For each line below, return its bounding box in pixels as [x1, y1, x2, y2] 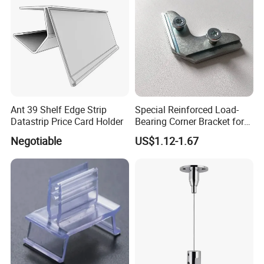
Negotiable [11, 133, 62, 148]
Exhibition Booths [134, 126, 208, 140]
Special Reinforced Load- [134, 103, 239, 116]
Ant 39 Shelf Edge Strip [11, 103, 107, 116]
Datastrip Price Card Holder [11, 114, 124, 128]
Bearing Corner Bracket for [134, 114, 244, 128]
